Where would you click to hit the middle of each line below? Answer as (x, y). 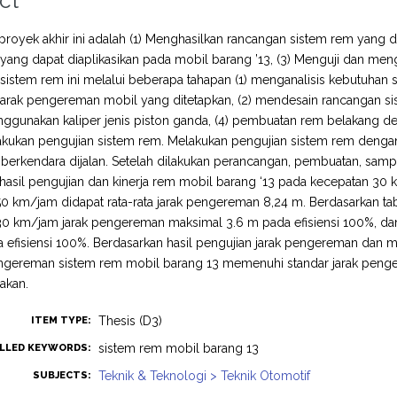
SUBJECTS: (62, 375)
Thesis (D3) (131, 321)
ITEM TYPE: (62, 320)
